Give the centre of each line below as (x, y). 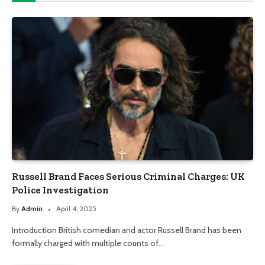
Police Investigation (60, 190)
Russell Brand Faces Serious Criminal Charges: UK (128, 177)
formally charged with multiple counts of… (88, 243)
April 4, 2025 (76, 209)
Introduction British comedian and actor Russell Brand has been (127, 230)
